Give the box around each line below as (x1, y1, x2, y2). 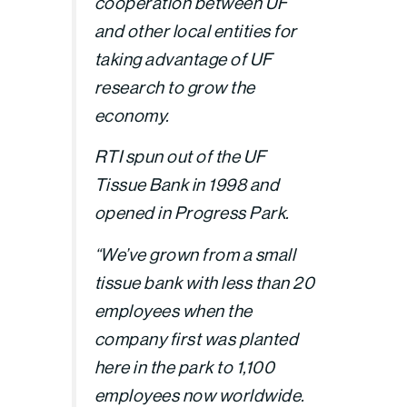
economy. (94, 104, 170, 125)
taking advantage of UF (94, 48, 273, 69)
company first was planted (94, 328, 299, 349)
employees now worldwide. (94, 384, 305, 405)
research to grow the (94, 76, 255, 97)
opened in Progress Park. (94, 203, 290, 223)
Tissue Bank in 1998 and (94, 174, 280, 195)
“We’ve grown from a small (94, 243, 296, 264)
